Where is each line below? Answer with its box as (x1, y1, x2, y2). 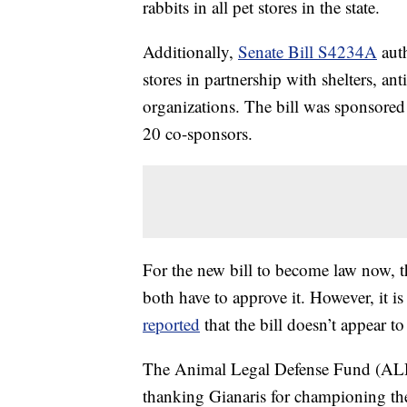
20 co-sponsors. (143, 122, 253, 145)
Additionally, (143, 40, 238, 64)
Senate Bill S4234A (238, 40, 377, 64)
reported (143, 313, 200, 336)
